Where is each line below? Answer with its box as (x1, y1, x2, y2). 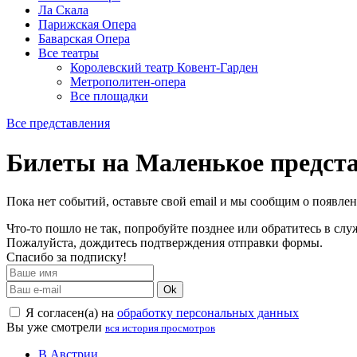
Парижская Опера (38, 18, 136, 32)
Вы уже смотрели (6, 320, 105, 335)
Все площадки (70, 89, 148, 104)
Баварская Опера (38, 32, 130, 46)
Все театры (38, 46, 99, 61)
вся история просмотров (105, 322, 215, 335)
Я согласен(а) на (22, 306, 117, 320)
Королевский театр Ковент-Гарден (70, 61, 258, 75)
